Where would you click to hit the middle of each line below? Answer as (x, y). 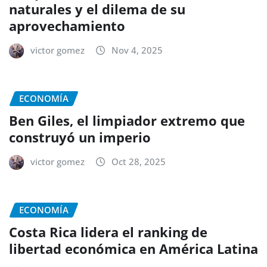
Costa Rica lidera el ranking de (108, 232)
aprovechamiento (67, 26)
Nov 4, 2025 (137, 50)
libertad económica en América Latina (133, 248)
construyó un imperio (80, 137)
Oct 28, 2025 (139, 162)
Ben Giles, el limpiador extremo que (127, 121)
